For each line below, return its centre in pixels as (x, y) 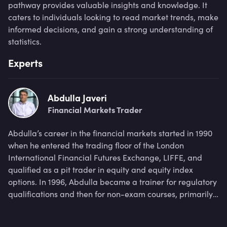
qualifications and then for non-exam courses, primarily (110, 194)
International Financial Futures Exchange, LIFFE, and (105, 157)
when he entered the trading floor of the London (96, 145)
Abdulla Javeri (77, 97)
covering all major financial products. (77, 206)
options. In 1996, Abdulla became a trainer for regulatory (112, 182)
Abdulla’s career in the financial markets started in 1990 (110, 133)
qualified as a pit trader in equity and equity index (101, 169)
